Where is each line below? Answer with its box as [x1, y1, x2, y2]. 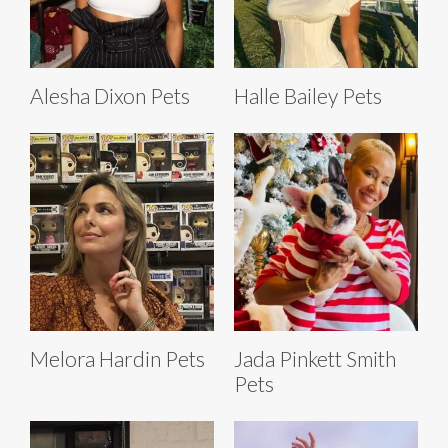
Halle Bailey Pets [234, 82, 382, 108]
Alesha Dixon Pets [30, 82, 190, 108]
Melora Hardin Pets [30, 345, 205, 371]
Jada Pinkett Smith [234, 345, 396, 371]
